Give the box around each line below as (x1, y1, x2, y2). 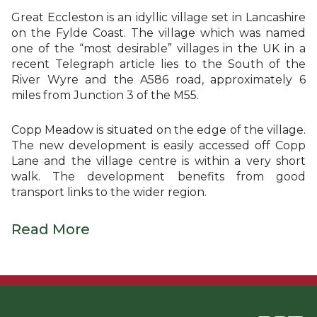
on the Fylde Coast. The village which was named (11, 26, 306, 40)
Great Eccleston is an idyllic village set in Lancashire (11, 11, 306, 24)
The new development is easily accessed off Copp (11, 139, 306, 152)
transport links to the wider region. (11, 185, 207, 199)
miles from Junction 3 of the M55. (11, 88, 199, 102)
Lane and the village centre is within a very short (11, 154, 306, 168)
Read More (11, 221, 90, 238)
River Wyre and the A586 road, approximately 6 (11, 73, 306, 86)
